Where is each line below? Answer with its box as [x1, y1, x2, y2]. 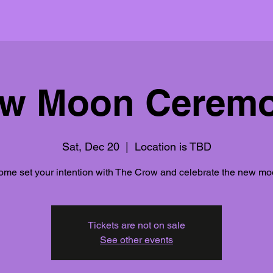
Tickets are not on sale [88, 219, 185, 231]
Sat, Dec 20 [62, 140, 119, 153]
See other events [100, 233, 173, 246]
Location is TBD [134, 140, 211, 153]
